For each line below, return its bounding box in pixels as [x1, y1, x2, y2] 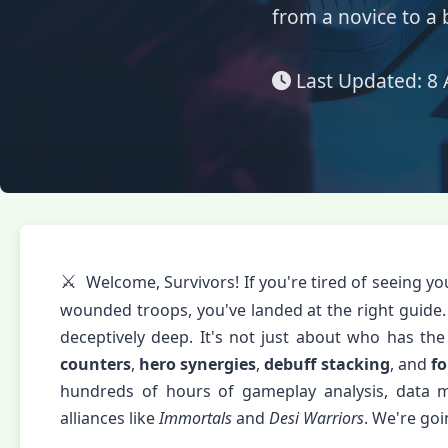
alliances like [60, 407, 159, 429]
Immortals [159, 407, 232, 429]
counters [60, 353, 131, 375]
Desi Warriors [269, 407, 364, 429]
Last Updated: [291, 67, 427, 94]
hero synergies [139, 353, 257, 375]
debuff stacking [264, 353, 390, 375]
